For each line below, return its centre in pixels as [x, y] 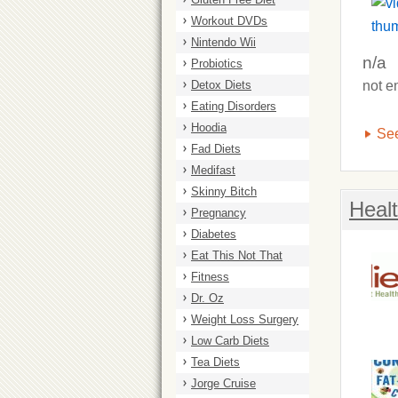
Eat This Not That [237, 255]
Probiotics [217, 64]
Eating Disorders [234, 106]
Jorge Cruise [223, 383]
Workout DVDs [229, 21]
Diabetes [214, 234]
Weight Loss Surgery [245, 319]
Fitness [210, 277]
